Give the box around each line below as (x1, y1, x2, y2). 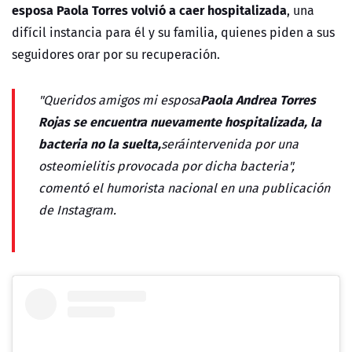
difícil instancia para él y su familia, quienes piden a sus (12, 23, 335, 42)
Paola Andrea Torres (200, 90, 316, 110)
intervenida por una (185, 134, 299, 154)
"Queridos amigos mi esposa (38, 90, 200, 110)
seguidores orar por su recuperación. (12, 45, 220, 64)
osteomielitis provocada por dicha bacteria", (38, 156, 295, 176)
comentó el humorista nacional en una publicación (38, 178, 330, 198)
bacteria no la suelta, (38, 134, 161, 154)
